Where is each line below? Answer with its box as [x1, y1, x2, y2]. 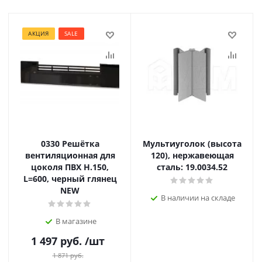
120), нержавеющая [150, 150, 234, 161]
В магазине [55, 216, 96, 226]
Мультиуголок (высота [143, 138, 242, 149]
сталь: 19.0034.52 [157, 161, 227, 173]
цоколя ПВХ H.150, [31, 161, 109, 173]
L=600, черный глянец [23, 173, 117, 184]
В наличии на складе [161, 192, 235, 203]
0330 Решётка [40, 138, 99, 149]
